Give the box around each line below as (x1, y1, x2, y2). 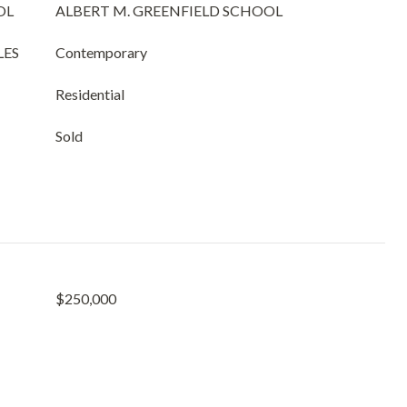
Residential (55, 85, 124, 103)
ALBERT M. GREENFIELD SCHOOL (55, 2, 283, 19)
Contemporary (55, 44, 147, 61)
